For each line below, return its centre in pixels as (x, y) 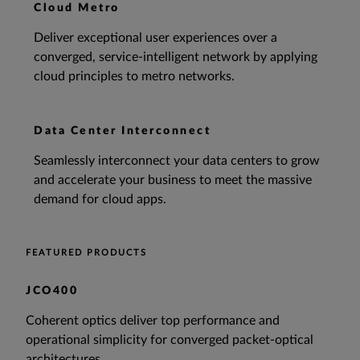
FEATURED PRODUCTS (86, 253)
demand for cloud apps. (100, 200)
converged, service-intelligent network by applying (176, 57)
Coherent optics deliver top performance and (153, 321)
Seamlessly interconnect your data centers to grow (177, 161)
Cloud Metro (77, 8)
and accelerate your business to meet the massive (173, 180)
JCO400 (52, 291)
